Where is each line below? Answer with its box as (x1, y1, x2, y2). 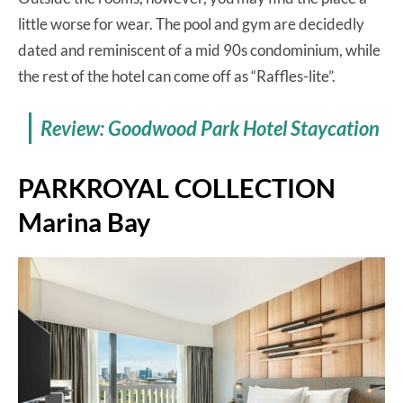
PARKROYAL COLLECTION (18, 171, 336, 203)
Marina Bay (18, 205, 150, 237)
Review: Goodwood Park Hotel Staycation (40, 115, 381, 140)
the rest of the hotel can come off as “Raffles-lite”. (18, 66, 336, 85)
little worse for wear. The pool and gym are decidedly (18, 13, 364, 33)
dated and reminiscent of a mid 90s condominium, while (18, 40, 381, 59)
